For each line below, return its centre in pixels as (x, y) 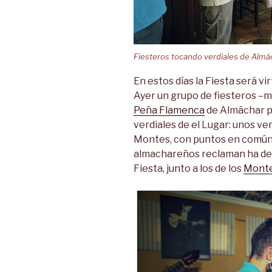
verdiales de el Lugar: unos (195, 125)
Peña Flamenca (169, 110)
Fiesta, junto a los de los (189, 169)
